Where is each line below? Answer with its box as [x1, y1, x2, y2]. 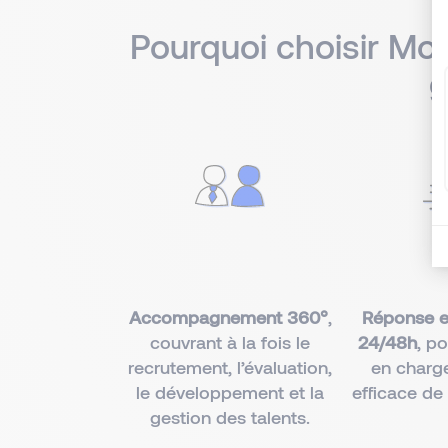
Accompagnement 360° [128, 306, 328, 328]
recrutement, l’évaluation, [128, 356, 333, 378]
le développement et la [136, 381, 325, 403]
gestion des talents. [150, 406, 311, 428]
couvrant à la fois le [150, 331, 311, 353]
